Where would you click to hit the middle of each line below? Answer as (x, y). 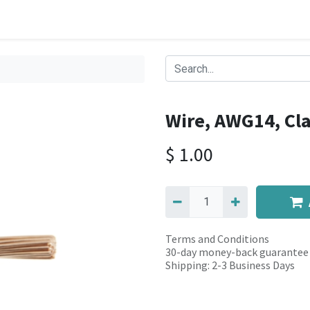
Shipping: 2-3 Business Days (230, 265)
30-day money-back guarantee (237, 252)
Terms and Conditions (217, 239)
